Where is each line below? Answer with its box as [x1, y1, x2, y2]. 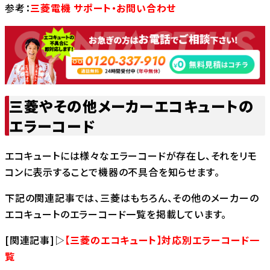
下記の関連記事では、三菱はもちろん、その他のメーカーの [5, 190, 259, 206]
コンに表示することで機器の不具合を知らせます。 [5, 165, 220, 180]
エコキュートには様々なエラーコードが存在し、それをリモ [5, 148, 257, 163]
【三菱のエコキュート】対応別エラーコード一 [64, 233, 260, 248]
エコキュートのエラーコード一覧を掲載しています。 [5, 207, 227, 222]
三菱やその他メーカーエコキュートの [8, 95, 254, 117]
